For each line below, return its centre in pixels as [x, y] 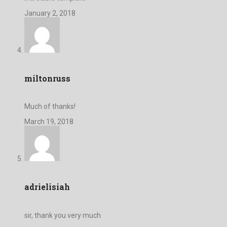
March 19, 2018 [49, 122]
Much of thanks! [50, 107]
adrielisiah [47, 187]
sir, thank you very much [63, 215]
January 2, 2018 [50, 13]
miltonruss [47, 78]
